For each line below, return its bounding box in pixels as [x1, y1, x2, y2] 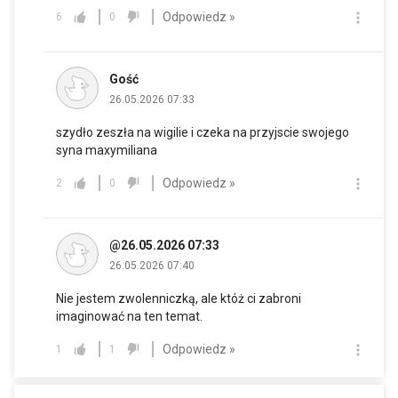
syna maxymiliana [56, 143, 157, 158]
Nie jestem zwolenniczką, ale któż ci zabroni [56, 291, 301, 306]
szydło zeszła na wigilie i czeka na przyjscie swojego [56, 125, 349, 140]
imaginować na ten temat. [56, 309, 203, 324]
